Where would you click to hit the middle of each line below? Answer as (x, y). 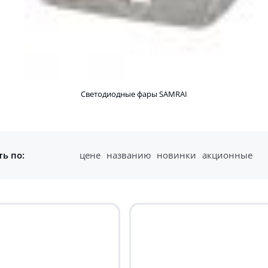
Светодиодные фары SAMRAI (134, 94)
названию (129, 155)
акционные (227, 155)
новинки (176, 155)
